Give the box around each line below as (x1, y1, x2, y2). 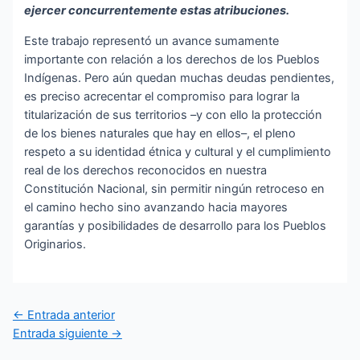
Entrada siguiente (12, 326, 111, 342)
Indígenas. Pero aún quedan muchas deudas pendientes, (24, 70, 335, 85)
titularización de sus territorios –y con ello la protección (24, 107, 323, 122)
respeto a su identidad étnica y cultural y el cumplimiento (24, 144, 332, 159)
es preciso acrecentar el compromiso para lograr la (24, 88, 301, 104)
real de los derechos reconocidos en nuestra (24, 162, 268, 178)
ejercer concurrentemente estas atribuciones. (24, 3, 290, 18)
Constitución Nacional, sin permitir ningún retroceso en (24, 181, 325, 196)
